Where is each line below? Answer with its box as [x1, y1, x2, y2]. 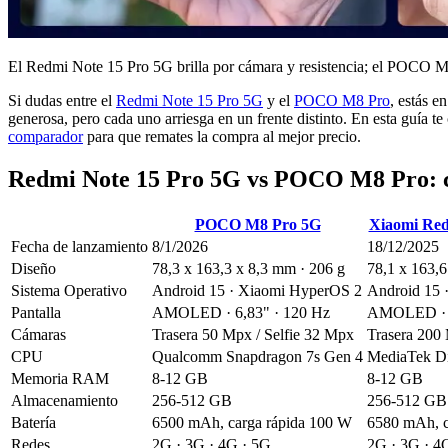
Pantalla [11, 303, 61, 321]
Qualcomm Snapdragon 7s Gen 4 [152, 347, 363, 365]
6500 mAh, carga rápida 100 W [152, 413, 352, 431]
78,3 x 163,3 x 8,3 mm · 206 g [152, 259, 345, 277]
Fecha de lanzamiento [11, 237, 148, 255]
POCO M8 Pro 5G [194, 215, 321, 233]
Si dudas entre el [8, 91, 116, 109]
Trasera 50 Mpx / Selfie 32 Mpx [152, 325, 354, 343]
